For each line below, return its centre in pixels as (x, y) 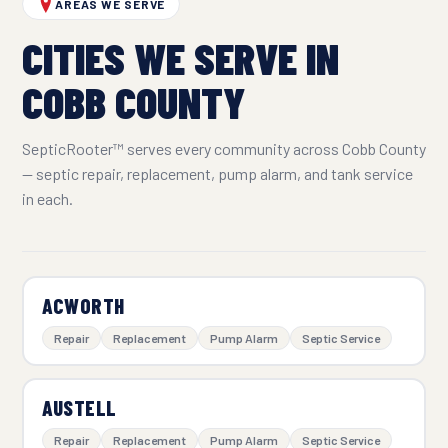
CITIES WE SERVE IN (180, 57)
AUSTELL (79, 408)
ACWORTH (83, 306)
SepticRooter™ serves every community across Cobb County (224, 148)
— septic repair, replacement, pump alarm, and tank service (217, 173)
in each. (47, 198)
